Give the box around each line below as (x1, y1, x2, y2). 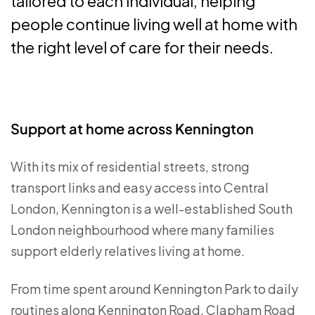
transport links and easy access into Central (11, 179, 269, 195)
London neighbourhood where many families (11, 221, 274, 238)
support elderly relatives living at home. (11, 243, 245, 259)
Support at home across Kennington (11, 120, 254, 137)
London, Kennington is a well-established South (11, 200, 292, 217)
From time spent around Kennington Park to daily (11, 281, 298, 297)
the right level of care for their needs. (11, 37, 274, 57)
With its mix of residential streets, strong (11, 158, 250, 174)
